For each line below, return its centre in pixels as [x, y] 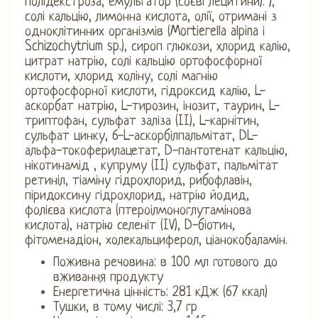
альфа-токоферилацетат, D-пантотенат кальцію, [156, 151]
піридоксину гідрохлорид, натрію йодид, [137, 196]
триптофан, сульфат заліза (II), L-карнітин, [142, 121]
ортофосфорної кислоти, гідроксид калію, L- [145, 92]
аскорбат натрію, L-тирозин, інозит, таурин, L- [152, 106]
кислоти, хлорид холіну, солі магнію [121, 77]
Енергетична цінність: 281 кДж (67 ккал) [160, 292]
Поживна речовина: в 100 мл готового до [165, 263]
